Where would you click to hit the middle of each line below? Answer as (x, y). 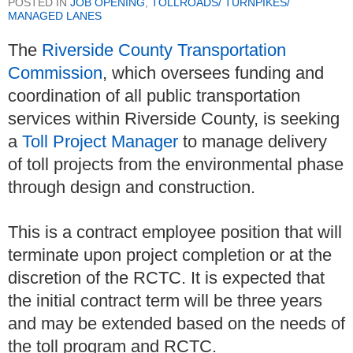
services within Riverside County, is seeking (174, 119)
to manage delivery (255, 142)
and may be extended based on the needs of (176, 323)
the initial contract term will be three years (165, 300)
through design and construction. (132, 188)
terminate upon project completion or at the (170, 255)
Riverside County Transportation (164, 50)
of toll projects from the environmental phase (176, 165)
